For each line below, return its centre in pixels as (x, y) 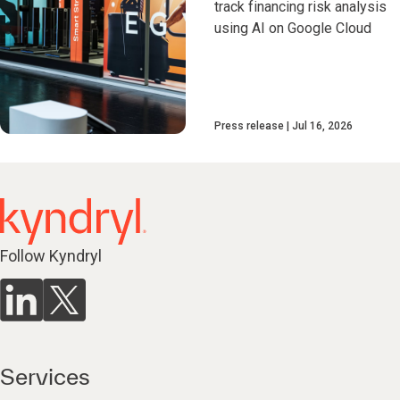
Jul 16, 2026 (322, 126)
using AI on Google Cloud (293, 28)
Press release (249, 126)
